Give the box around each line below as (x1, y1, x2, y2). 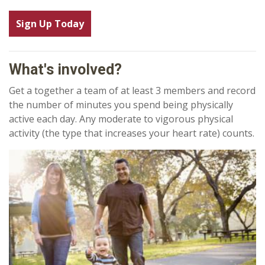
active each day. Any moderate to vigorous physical (9, 112, 233, 125)
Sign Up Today (16, 17, 84, 30)
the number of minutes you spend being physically (9, 98, 233, 111)
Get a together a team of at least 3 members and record (9, 84, 256, 97)
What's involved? (9, 61, 122, 78)
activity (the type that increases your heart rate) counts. (9, 127, 254, 140)
